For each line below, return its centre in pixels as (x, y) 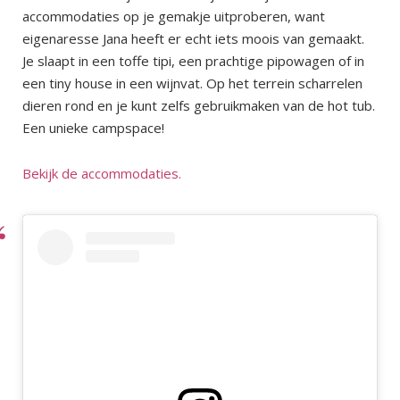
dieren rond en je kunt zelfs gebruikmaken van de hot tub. (199, 106)
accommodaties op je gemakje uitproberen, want (174, 17)
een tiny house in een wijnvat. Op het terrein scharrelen (192, 83)
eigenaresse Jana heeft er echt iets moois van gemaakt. (193, 39)
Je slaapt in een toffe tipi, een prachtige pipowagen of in (193, 61)
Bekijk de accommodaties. (102, 174)
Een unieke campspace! (93, 128)
